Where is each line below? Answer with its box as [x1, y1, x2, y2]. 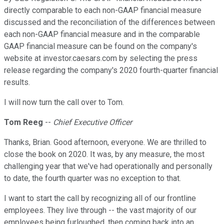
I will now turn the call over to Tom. [4, 97, 124, 107]
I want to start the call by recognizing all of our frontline [4, 193, 196, 203]
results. [4, 77, 30, 87]
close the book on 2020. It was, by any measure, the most [4, 149, 204, 159]
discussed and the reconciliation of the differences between [4, 17, 215, 27]
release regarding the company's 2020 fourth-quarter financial [4, 65, 218, 75]
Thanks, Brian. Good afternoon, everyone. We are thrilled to [4, 137, 206, 147]
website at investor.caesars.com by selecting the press [4, 53, 197, 63]
